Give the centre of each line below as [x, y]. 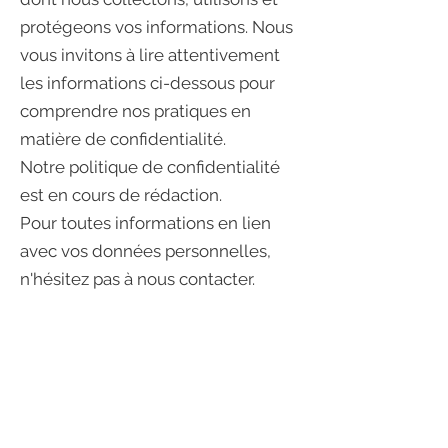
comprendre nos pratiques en [135, 111]
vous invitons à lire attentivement [150, 55]
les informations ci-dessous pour [147, 83]
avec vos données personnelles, [145, 251]
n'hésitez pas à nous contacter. [139, 279]
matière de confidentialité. [123, 139]
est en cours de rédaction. [123, 195]
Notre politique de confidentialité [150, 167]
